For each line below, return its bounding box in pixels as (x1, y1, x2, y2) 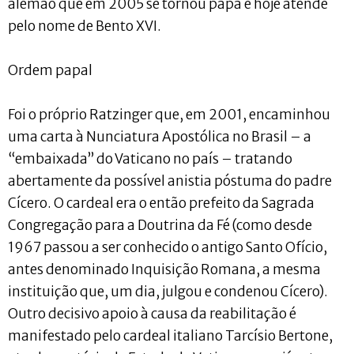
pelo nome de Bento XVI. (8, 17, 161, 35)
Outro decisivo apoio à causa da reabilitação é (8, 304, 296, 322)
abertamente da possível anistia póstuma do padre (8, 171, 332, 190)
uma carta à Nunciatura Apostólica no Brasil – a (8, 127, 311, 145)
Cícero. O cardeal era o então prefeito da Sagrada (8, 194, 314, 212)
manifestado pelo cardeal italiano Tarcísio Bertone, (8, 326, 333, 345)
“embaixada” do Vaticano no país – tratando (8, 149, 292, 168)
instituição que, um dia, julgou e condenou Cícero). (8, 282, 328, 300)
